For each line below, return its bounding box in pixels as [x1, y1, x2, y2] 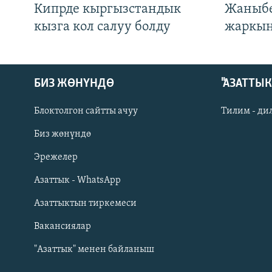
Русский [11, 147, 50, 159]
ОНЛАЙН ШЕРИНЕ [11, 180, 76, 190]
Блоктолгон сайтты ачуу [34, 106, 138, 117]
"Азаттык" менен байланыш [34, 245, 154, 255]
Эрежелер [34, 152, 78, 163]
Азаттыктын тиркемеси [34, 199, 137, 209]
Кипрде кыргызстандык [34, 2, 181, 17]
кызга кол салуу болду [34, 20, 171, 35]
